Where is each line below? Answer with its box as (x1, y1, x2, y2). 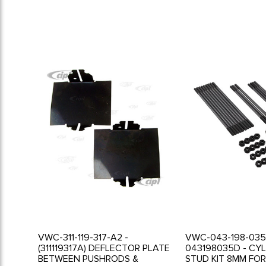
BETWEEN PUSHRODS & (38, 252, 139, 265)
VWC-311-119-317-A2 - (38, 231, 129, 243)
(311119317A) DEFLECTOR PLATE (38, 242, 170, 254)
